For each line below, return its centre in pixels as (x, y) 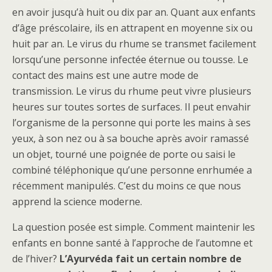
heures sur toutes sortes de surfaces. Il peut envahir (131, 107)
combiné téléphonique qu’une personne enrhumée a (132, 170)
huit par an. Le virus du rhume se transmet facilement (134, 44)
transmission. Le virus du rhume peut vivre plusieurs (132, 91)
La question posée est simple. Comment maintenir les (134, 227)
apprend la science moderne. (77, 202)
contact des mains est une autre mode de (105, 75)
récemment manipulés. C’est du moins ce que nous (127, 186)
